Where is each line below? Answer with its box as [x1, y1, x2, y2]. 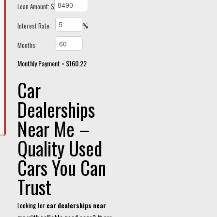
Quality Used [17, 134, 102, 162]
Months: [17, 40, 56, 50]
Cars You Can [17, 154, 106, 181]
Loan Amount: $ [17, 1, 54, 11]
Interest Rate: [17, 20, 55, 31]
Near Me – [17, 115, 90, 142]
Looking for [17, 201, 46, 210]
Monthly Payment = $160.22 [17, 58, 87, 68]
